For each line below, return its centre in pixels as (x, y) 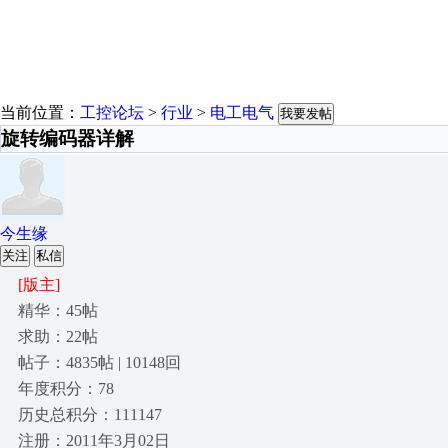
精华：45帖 (58, 310)
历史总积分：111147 (90, 414)
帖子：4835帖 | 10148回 (99, 362)
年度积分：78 (66, 388)
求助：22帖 (58, 336)
